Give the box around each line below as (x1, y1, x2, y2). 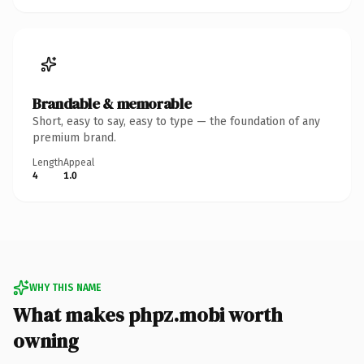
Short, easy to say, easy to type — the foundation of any (32, 114, 320, 128)
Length (32, 156, 63, 168)
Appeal (63, 156, 94, 168)
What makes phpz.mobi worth (13, 301, 283, 328)
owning (13, 327, 79, 354)
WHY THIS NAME (29, 281, 101, 293)
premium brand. (32, 130, 116, 145)
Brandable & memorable (32, 93, 192, 114)
